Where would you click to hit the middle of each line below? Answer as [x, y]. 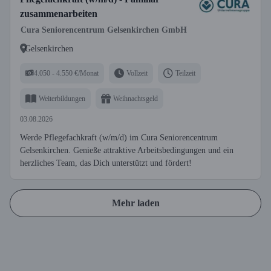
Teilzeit [185, 73]
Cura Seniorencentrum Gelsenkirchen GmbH [104, 30]
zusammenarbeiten [59, 14]
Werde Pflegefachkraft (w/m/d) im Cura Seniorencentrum [119, 138]
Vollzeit [137, 73]
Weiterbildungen [62, 98]
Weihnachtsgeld [135, 98]
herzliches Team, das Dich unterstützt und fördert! [106, 163]
